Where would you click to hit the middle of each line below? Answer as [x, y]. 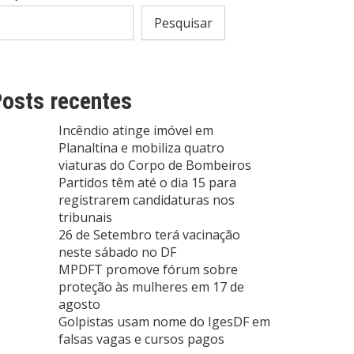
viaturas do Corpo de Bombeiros [155, 166]
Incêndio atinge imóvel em [136, 131]
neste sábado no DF [117, 252]
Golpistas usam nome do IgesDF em [164, 322]
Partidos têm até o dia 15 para [147, 183]
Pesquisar [183, 23]
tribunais [85, 218]
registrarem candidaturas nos [147, 200]
